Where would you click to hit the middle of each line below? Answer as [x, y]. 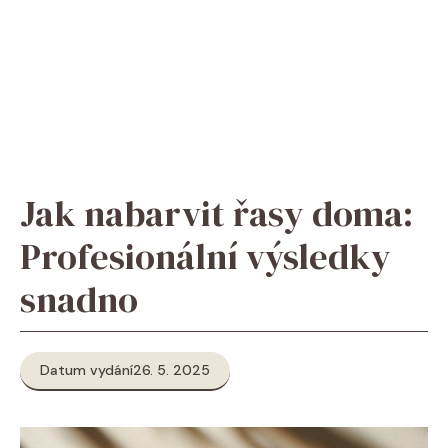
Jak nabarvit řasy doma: [216, 213]
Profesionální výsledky [205, 256]
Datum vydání [86, 370]
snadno [79, 299]
